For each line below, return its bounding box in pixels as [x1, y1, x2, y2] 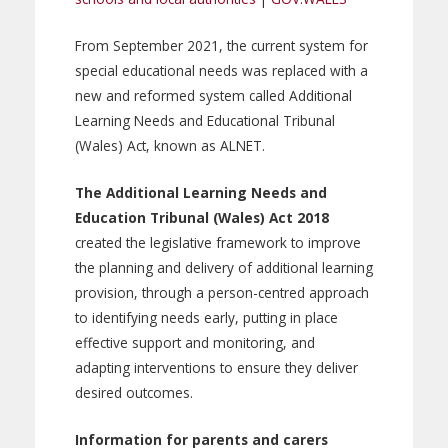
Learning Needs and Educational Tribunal [75, 110, 335, 130]
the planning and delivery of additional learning [75, 257, 373, 277]
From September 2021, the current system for [75, 35, 368, 55]
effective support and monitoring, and [75, 332, 315, 352]
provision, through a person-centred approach [75, 282, 369, 302]
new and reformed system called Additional [75, 85, 352, 105]
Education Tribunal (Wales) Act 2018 [75, 207, 329, 227]
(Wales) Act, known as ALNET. [75, 135, 265, 155]
